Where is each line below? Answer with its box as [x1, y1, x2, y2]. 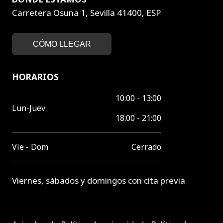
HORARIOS [12, 71, 59, 83]
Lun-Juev [12, 102, 45, 113]
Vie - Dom [12, 141, 48, 152]
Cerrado [131, 141, 161, 152]
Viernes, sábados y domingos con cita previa [12, 175, 185, 186]
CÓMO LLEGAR [32, 39, 91, 48]
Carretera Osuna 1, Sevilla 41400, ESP [12, 6, 161, 18]
